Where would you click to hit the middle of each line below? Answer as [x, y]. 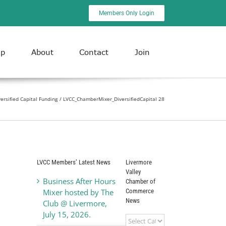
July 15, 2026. [67, 214]
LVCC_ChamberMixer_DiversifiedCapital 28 [114, 99]
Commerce [139, 191]
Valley [133, 172]
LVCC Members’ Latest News [74, 162]
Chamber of [140, 181]
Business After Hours [79, 181]
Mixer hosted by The [78, 192]
